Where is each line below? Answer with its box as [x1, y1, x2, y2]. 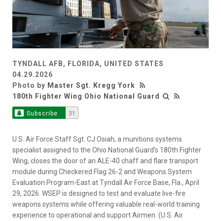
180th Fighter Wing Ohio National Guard [12, 92, 160, 100]
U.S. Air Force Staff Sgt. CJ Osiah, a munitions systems [12, 135, 182, 143]
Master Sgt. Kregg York [47, 81, 135, 89]
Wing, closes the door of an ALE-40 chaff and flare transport [12, 156, 198, 165]
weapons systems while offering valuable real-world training [12, 200, 200, 208]
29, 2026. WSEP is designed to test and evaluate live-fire [12, 189, 185, 197]
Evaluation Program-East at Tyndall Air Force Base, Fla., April [12, 178, 199, 186]
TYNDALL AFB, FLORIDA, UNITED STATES [12, 59, 164, 68]
